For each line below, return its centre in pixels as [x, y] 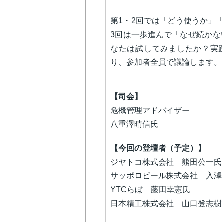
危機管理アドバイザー [151, 110]
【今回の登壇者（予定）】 [158, 148]
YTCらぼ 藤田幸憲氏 [150, 189]
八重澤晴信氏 [134, 124]
